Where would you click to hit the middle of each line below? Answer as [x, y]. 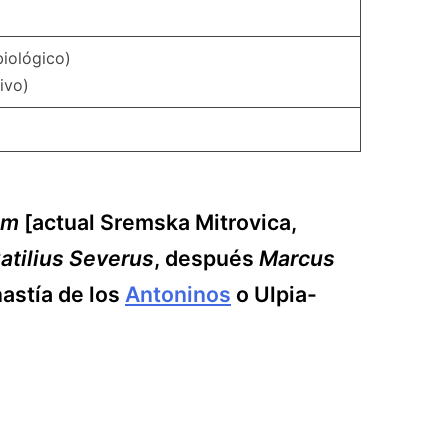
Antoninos [178, 294]
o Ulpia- [274, 294]
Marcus [297, 258]
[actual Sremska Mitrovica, [158, 222]
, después [206, 258]
